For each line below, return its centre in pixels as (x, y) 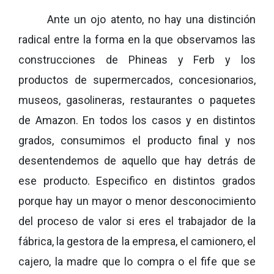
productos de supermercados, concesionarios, (137, 80)
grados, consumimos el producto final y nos (137, 140)
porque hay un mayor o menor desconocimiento (137, 201)
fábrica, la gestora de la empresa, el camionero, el (137, 241)
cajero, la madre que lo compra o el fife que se (137, 261)
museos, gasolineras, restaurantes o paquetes (137, 100)
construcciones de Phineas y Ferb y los (137, 59)
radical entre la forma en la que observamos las (137, 39)
